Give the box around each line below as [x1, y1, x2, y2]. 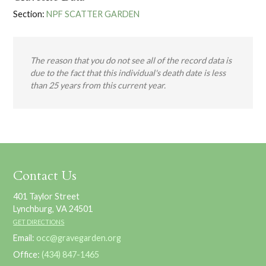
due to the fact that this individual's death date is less [30, 68, 226, 78]
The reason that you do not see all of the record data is [30, 55, 232, 66]
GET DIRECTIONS [13, 217, 65, 226]
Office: [13, 249, 42, 259]
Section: [13, 8, 45, 19]
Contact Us [13, 167, 77, 185]
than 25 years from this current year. [30, 80, 166, 91]
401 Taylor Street [13, 191, 80, 201]
